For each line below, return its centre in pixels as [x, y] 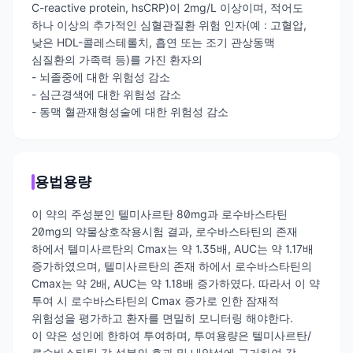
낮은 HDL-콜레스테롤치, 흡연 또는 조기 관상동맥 [153, 43]
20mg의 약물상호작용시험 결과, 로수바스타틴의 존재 [165, 232]
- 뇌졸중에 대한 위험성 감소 [101, 77]
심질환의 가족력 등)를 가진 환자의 [117, 60]
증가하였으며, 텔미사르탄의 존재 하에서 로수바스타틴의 [172, 266]
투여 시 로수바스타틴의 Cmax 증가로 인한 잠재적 [155, 301]
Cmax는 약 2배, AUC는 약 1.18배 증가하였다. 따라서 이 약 [176, 284]
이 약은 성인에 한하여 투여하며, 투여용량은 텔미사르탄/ [171, 336]
